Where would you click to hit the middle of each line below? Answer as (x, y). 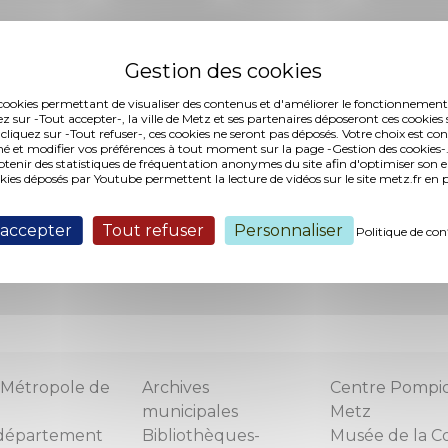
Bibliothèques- (201, 435)
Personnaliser (289, 230)
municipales (190, 411)
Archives (175, 387)
